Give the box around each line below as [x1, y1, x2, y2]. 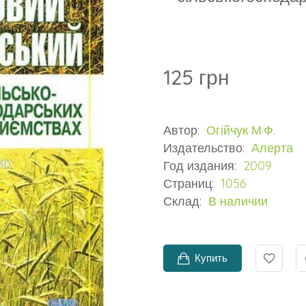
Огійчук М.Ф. [206, 122, 275, 139]
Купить [195, 251, 227, 265]
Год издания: [163, 158, 240, 174]
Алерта [251, 140, 293, 156]
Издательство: [163, 140, 248, 156]
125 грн [163, 64, 229, 91]
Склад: [163, 193, 205, 210]
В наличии [208, 193, 268, 210]
